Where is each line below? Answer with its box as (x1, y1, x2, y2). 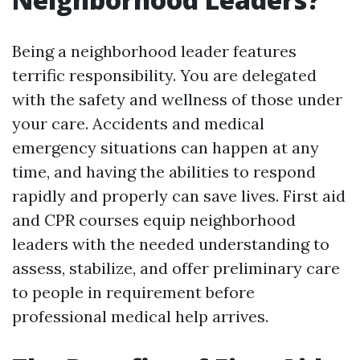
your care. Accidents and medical (12, 113, 264, 133)
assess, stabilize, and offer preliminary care (12, 258, 340, 278)
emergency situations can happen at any (12, 137, 319, 157)
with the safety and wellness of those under (12, 89, 342, 109)
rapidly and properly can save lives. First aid (12, 186, 346, 206)
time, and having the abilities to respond (12, 162, 316, 182)
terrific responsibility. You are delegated (12, 65, 317, 85)
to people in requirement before (12, 282, 255, 302)
